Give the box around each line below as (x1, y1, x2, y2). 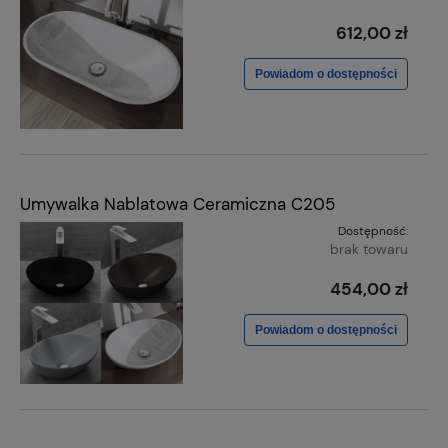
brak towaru (330, 240, 408, 259)
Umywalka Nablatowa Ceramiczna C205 (20, 193, 335, 216)
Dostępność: (338, 223, 408, 240)
